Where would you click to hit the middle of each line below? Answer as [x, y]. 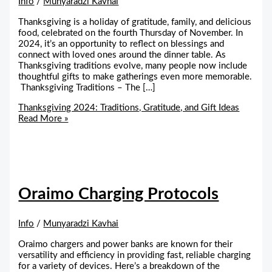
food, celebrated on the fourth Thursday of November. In [131, 33]
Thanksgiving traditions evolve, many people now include [133, 66]
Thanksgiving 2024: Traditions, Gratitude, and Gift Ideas [129, 107]
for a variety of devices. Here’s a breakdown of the [119, 266]
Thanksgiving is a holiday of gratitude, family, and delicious [135, 22]
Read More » [43, 118]
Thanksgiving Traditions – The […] [87, 87]
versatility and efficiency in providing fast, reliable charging [135, 255]
